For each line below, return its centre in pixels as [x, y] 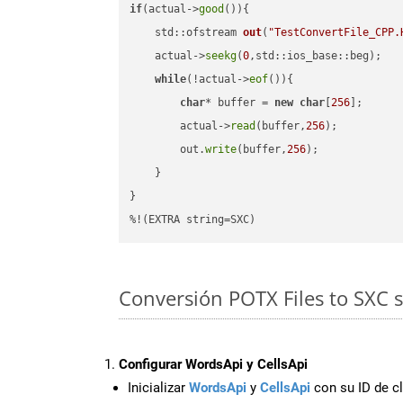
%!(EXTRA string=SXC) [193, 220]
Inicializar [158, 387]
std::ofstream [199, 33]
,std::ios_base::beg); [316, 56]
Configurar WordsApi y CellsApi [213, 364]
